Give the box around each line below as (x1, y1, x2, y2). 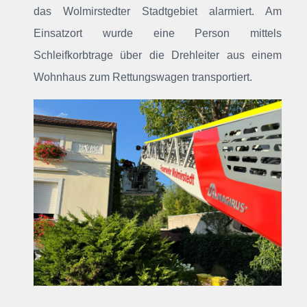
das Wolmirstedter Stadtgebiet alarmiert (34, 5, 251, 17)
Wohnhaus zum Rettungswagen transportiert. (34, 71, 252, 83)
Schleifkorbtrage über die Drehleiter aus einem (34, 49, 282, 61)
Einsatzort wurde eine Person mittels (34, 27, 282, 39)
